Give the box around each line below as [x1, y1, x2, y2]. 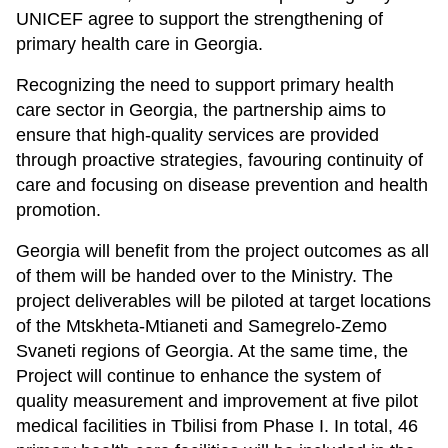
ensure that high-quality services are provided [16, 124, 379, 145]
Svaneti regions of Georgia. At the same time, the [16, 340, 408, 361]
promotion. [16, 199, 101, 220]
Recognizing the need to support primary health [16, 74, 394, 95]
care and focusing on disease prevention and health [16, 174, 428, 195]
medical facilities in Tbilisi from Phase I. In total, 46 [16, 415, 418, 436]
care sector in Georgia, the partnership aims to [16, 99, 386, 120]
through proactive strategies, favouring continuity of [16, 149, 423, 170]
